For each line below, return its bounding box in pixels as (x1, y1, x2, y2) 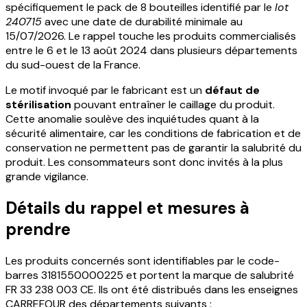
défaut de (205, 82, 260, 97)
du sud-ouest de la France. (5, 57, 140, 72)
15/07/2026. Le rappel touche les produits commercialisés (5, 28, 296, 43)
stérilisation (5, 97, 71, 112)
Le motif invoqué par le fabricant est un (5, 82, 205, 97)
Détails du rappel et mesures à (5, 197, 249, 219)
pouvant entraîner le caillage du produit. (71, 97, 275, 112)
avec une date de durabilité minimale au (42, 14, 243, 29)
